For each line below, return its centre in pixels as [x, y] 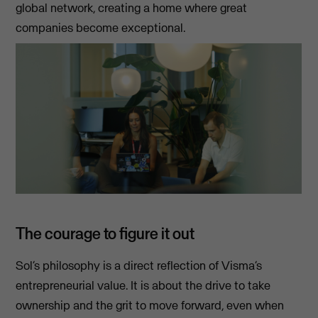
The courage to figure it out [105, 233]
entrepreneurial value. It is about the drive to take [143, 285]
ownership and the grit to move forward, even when [150, 305]
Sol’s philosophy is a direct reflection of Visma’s [139, 265]
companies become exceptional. [101, 27]
